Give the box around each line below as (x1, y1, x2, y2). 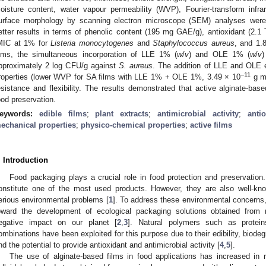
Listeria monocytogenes (50, 38, 134, 47)
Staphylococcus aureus (153, 38, 235, 47)
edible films (39, 109, 87, 118)
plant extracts (95, 109, 149, 118)
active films (190, 120, 232, 129)
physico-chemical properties (81, 120, 185, 129)
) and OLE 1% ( (189, 49, 250, 59)
